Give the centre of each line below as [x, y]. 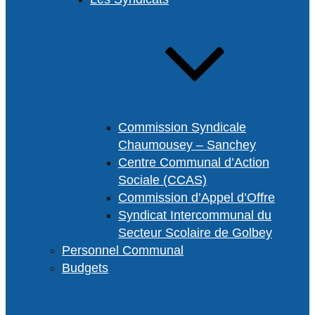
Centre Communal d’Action [194, 162]
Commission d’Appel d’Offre [197, 198]
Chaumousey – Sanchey [187, 145]
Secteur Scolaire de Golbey [195, 233]
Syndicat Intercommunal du [195, 215]
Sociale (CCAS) [162, 180]
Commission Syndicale [182, 127]
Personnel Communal [123, 250]
